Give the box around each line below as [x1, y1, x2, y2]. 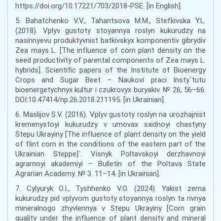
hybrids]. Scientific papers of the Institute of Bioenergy [15, 65, 206, 75]
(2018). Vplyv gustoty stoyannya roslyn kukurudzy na [15, 26, 206, 36]
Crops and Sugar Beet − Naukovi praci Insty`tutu [15, 75, 206, 85]
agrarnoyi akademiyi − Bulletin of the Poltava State [15, 159, 206, 169]
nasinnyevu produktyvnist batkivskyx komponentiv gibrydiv [15, 36, 206, 45]
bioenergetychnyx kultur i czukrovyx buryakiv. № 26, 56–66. [15, 85, 206, 95]
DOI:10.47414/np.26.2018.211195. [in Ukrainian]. [15, 95, 165, 105]
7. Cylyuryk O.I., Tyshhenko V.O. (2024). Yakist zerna [15, 184, 206, 193]
